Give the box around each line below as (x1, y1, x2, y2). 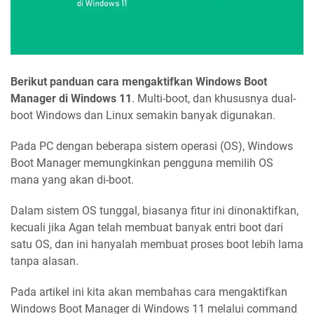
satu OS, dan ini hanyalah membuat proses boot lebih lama (11, 238, 303, 252)
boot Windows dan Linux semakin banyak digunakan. (11, 109, 275, 123)
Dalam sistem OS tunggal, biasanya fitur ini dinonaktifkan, (11, 204, 299, 218)
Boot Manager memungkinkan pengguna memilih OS (11, 156, 273, 170)
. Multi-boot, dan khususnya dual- (132, 92, 296, 106)
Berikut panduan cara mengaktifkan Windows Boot (11, 75, 267, 89)
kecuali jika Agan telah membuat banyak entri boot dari (11, 221, 283, 235)
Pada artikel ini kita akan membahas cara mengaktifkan (11, 285, 287, 299)
